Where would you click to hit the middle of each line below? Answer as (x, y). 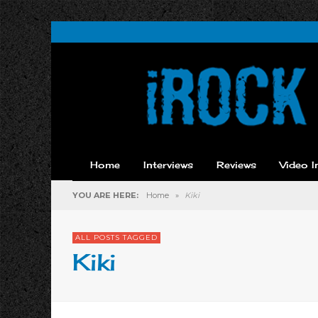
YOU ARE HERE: (105, 195)
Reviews (236, 165)
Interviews (168, 165)
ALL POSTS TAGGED (116, 237)
